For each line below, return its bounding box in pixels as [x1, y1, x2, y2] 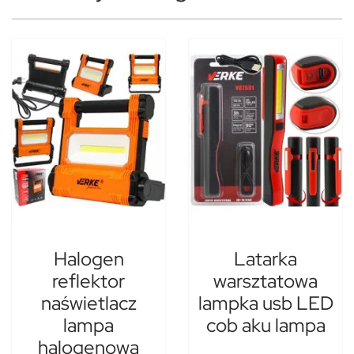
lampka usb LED [198, 291, 333, 316]
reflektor [52, 269, 125, 294]
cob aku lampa [205, 313, 326, 338]
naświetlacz [40, 291, 137, 316]
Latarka [234, 247, 297, 272]
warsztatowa [213, 269, 318, 294]
